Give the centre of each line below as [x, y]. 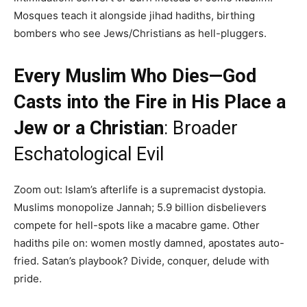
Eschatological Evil [89, 155]
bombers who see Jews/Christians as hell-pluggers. [140, 34]
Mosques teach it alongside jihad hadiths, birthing [134, 16]
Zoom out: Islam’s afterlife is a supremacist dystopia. [140, 190]
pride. [28, 279]
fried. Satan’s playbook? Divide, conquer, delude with [142, 261]
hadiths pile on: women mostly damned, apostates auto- [149, 243]
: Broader [201, 128]
